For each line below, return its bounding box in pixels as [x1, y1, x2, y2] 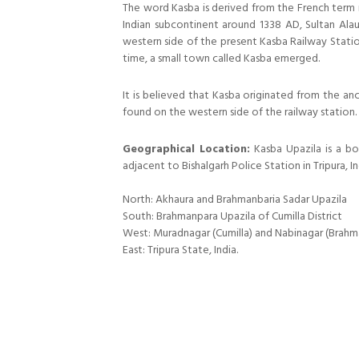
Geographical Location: [123, 139, 250, 158]
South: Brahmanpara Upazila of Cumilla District [123, 207, 342, 225]
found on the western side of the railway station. [123, 103, 357, 121]
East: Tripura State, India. [123, 240, 238, 259]
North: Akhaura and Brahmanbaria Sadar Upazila [123, 190, 347, 208]
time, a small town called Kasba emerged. [123, 49, 320, 67]
